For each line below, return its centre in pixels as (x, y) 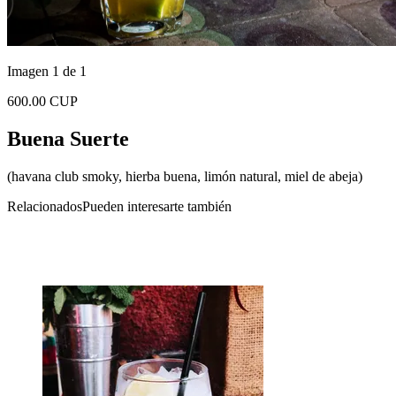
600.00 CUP (42, 101)
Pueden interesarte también (157, 206)
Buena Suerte (68, 138)
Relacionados (45, 206)
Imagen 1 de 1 (47, 71)
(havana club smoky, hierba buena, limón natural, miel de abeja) (185, 176)
